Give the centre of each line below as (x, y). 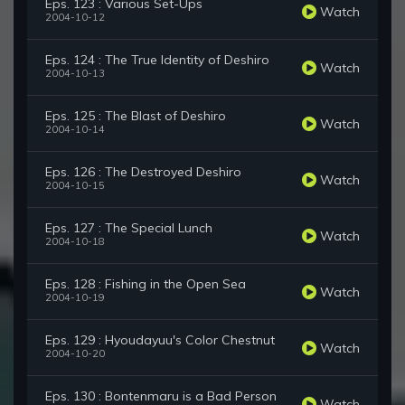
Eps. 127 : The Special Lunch (129, 228)
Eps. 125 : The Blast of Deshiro (136, 116)
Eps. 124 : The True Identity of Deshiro (157, 60)
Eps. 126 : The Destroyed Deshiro (143, 172)
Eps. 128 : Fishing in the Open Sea (146, 284)
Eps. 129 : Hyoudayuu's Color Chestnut (160, 340)
